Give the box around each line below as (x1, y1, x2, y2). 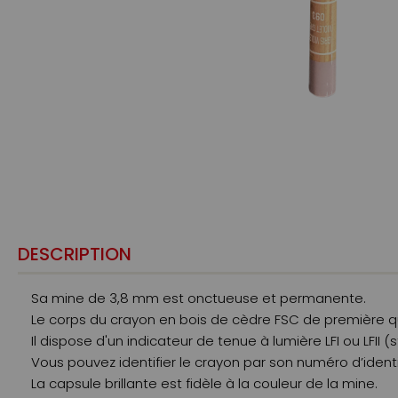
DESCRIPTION (18, 242, 131, 267)
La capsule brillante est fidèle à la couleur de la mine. (31, 374, 378, 394)
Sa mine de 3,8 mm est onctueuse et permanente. (31, 289, 366, 308)
